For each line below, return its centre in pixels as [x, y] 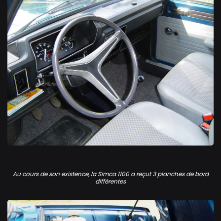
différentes [110, 181]
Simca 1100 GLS [34, 152]
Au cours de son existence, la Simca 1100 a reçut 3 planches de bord [110, 174]
